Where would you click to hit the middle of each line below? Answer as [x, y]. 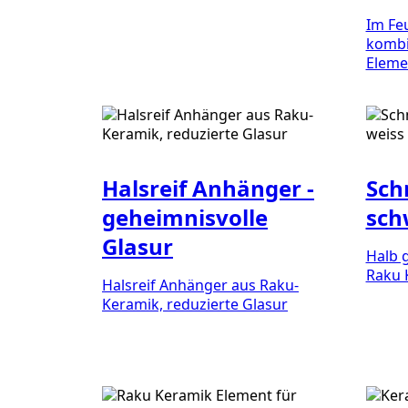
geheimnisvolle [185, 217]
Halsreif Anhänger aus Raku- [200, 285]
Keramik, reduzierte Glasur [195, 304]
